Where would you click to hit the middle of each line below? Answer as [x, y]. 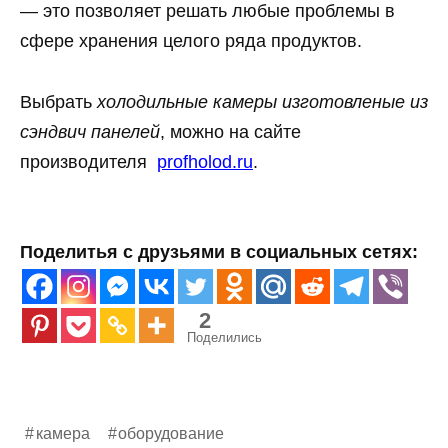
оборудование [171, 433]
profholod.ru [205, 161]
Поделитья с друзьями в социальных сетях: [219, 252]
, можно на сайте [230, 131]
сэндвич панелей [90, 131]
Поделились [224, 338]
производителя [86, 161]
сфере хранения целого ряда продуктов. [191, 41]
